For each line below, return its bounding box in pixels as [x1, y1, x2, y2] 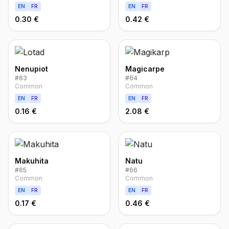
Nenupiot [15, 64, 48, 73]
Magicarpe [125, 64, 165, 73]
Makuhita [15, 156, 49, 165]
